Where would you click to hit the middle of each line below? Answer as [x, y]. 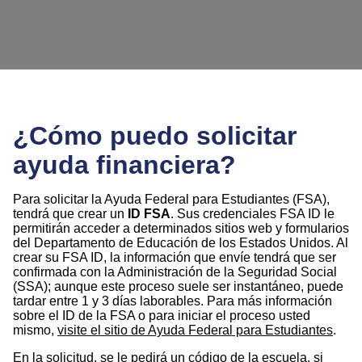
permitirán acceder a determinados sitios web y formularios [181, 229]
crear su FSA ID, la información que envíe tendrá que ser [175, 258]
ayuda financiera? [124, 165]
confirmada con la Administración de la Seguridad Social [175, 272]
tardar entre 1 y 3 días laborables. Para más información [173, 301]
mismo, [35, 330]
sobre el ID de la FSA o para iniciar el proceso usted [162, 316]
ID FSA [149, 214]
